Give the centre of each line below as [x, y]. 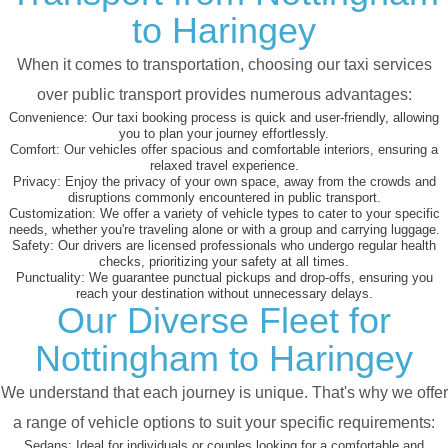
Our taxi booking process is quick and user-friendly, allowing [263, 118]
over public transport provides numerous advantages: [224, 95]
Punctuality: [50, 278]
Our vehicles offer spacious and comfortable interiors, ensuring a [249, 150]
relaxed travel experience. [224, 166]
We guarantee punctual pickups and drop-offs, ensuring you [258, 278]
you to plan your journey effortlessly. [224, 134]
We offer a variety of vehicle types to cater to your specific [267, 214]
